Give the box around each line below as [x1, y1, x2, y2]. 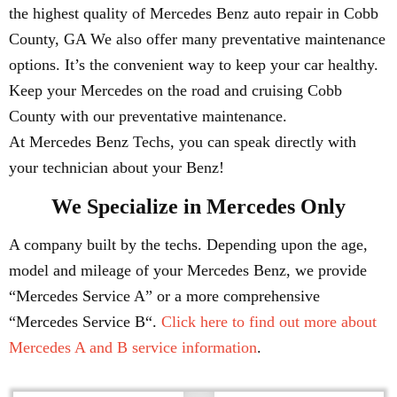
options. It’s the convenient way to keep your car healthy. [9, 56, 378, 74]
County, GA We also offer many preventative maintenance [9, 30, 385, 48]
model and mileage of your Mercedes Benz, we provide [9, 261, 367, 279]
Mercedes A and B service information [9, 339, 257, 356]
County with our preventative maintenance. [9, 107, 287, 125]
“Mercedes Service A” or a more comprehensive [9, 287, 320, 305]
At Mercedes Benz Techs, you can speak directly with [9, 133, 356, 151]
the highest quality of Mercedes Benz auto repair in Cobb [9, 4, 378, 22]
